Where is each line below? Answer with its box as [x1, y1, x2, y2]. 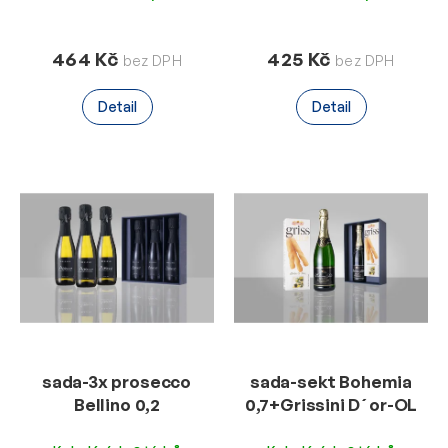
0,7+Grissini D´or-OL [244, 393, 418, 415]
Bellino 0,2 [73, 393, 161, 415]
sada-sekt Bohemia [249, 370, 413, 392]
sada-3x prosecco [41, 370, 193, 392]
